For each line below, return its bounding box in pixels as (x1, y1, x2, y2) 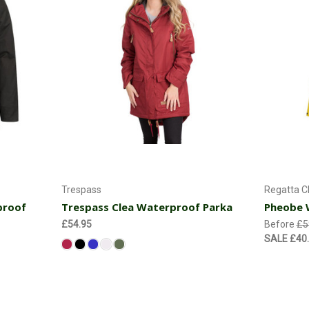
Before (263, 219, 297, 230)
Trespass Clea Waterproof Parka (61, 200, 232, 215)
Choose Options (117, 159, 192, 172)
